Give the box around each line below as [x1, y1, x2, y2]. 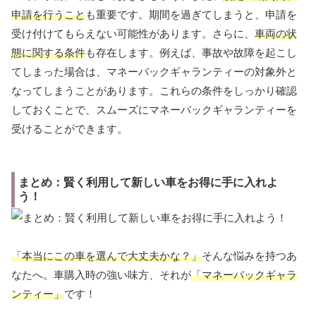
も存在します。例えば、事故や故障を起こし [85, 46, 297, 59]
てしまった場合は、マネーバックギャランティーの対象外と [11, 65, 297, 78]
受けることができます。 [11, 122, 128, 135]
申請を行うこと [11, 8, 85, 20]
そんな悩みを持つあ [202, 250, 297, 262]
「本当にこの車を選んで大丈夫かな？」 [11, 250, 202, 262]
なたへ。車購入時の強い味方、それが [11, 269, 191, 281]
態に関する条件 [11, 46, 85, 59]
